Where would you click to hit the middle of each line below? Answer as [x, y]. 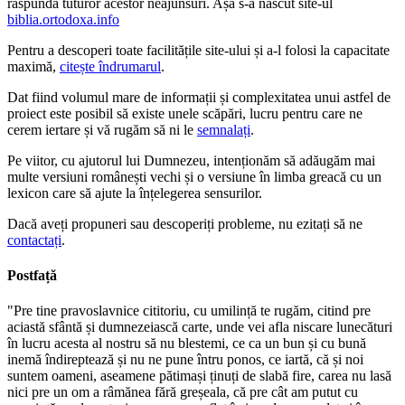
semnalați [224, 129]
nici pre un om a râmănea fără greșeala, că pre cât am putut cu [183, 392]
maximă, [33, 66]
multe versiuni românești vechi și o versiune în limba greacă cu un [194, 176]
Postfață [32, 275]
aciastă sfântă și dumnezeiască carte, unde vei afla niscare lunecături [200, 327]
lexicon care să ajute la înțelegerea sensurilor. [135, 193]
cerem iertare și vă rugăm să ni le [102, 129]
